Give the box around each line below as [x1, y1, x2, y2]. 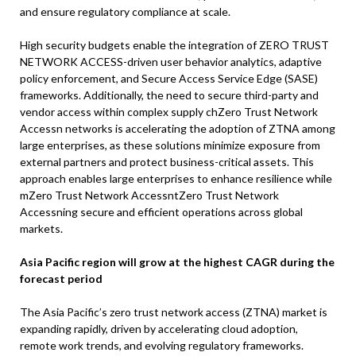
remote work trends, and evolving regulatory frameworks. [20, 339, 304, 353]
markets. [20, 222, 63, 236]
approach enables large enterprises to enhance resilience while [20, 172, 332, 186]
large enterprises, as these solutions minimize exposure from [20, 138, 320, 153]
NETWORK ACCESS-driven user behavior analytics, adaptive [20, 55, 322, 69]
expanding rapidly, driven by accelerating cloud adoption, [20, 322, 298, 336]
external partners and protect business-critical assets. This [20, 155, 314, 169]
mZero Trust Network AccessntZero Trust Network [20, 188, 279, 203]
